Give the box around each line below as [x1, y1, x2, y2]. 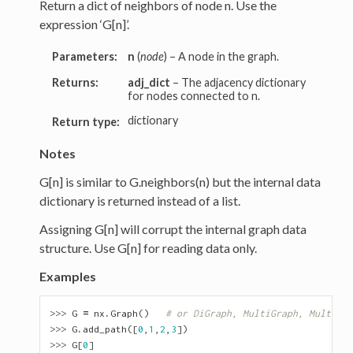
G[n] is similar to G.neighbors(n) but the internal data [39, 174, 321, 190]
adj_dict [127, 76, 170, 90]
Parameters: [51, 50, 117, 64]
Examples [39, 269, 96, 284]
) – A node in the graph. [163, 50, 279, 64]
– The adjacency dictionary [169, 76, 306, 90]
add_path [82, 323, 127, 336]
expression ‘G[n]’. [39, 17, 129, 32]
